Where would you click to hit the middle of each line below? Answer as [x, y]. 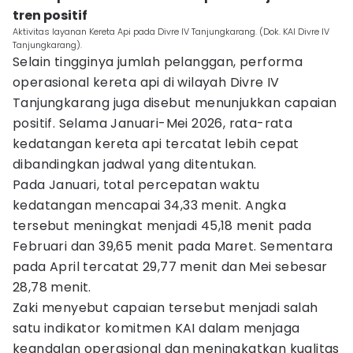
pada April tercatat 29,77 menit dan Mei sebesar [170, 267]
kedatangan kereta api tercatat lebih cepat [156, 144]
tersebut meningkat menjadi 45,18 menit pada [162, 226]
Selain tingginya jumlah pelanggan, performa [158, 62]
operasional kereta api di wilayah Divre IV [146, 82]
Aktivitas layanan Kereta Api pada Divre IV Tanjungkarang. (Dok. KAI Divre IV [171, 32]
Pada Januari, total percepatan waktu [136, 185]
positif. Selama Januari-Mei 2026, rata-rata [153, 123]
